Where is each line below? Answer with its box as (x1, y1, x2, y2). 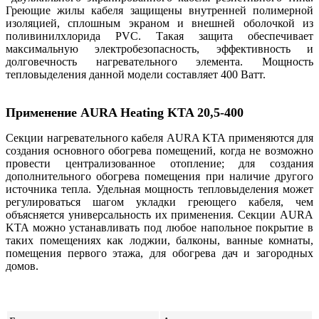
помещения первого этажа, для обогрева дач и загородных (6, 246, 313, 259)
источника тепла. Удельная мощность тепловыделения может (6, 182, 313, 195)
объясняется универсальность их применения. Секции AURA (6, 208, 313, 221)
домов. (6, 259, 41, 272)
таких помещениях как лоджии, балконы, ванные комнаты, (6, 234, 313, 246)
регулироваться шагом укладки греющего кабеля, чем (6, 195, 313, 208)
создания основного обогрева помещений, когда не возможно (6, 144, 313, 157)
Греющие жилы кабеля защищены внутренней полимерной (6, 4, 313, 16)
